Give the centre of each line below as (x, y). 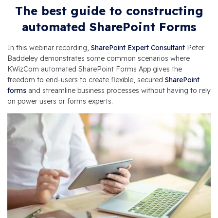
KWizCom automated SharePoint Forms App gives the (95, 69)
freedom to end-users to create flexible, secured (86, 80)
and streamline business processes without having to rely (118, 91)
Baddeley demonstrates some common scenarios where (99, 58)
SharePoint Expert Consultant (138, 48)
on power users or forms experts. (60, 101)
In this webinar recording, (49, 48)
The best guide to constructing (109, 11)
